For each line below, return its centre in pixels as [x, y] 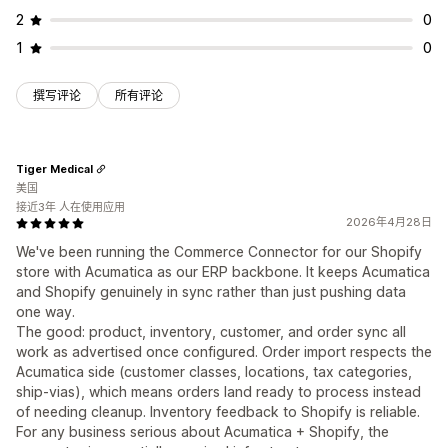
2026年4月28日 [389, 222]
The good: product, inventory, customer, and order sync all [211, 332]
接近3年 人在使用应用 [70, 207]
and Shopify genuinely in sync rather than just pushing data [211, 292]
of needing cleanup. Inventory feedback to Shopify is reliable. [218, 412]
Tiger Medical [54, 168]
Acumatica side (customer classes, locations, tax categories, [214, 372]
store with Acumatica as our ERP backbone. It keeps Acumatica [223, 272]
